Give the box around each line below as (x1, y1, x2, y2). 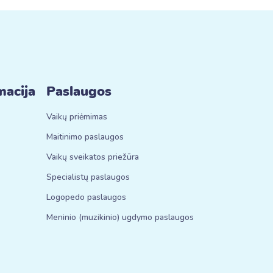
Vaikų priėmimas (46, 111, 107, 122)
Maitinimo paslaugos (46, 131, 124, 143)
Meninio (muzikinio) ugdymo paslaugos (46, 211, 194, 223)
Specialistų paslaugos (46, 171, 130, 183)
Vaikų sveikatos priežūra (46, 151, 139, 163)
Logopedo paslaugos (46, 191, 126, 203)
